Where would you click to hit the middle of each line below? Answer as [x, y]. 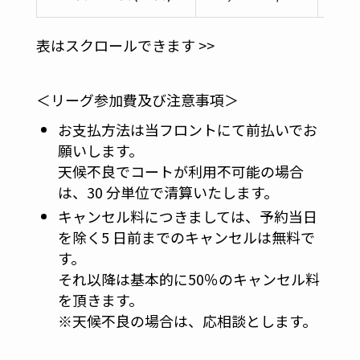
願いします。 [100, 150]
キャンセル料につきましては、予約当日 [187, 217]
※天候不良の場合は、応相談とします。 [187, 321]
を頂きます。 [100, 300]
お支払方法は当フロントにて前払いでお [187, 129]
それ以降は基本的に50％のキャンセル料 [188, 279]
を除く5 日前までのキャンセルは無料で [186, 237]
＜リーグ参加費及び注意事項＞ [144, 99]
